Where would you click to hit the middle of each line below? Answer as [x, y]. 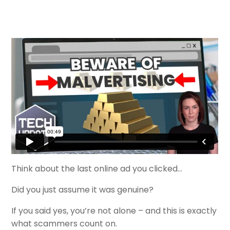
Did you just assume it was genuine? [83, 189]
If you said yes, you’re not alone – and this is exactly [114, 210]
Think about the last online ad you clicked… [97, 168]
